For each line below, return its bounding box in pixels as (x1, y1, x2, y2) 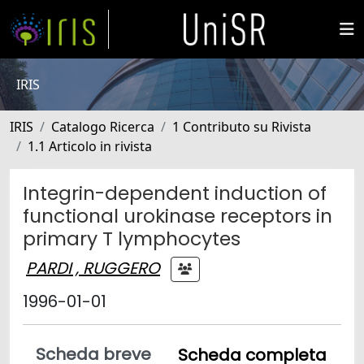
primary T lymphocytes (23, 225, 240, 252)
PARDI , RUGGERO (26, 256, 160, 279)
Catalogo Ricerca (51, 118, 154, 136)
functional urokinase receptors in (23, 202, 332, 229)
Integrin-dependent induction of (23, 180, 327, 206)
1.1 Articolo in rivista (28, 137, 152, 155)
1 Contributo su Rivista (172, 118, 311, 136)
